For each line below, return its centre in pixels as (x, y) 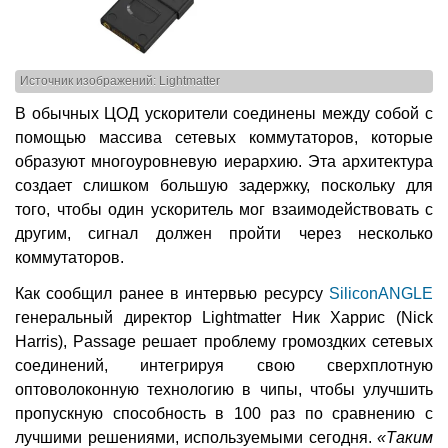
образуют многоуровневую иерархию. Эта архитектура (224, 162)
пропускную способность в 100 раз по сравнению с (224, 414)
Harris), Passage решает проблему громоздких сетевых (224, 342)
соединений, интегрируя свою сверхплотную (224, 366)
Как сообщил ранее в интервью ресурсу (172, 294)
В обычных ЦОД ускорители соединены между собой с (224, 114)
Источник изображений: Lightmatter (120, 81)
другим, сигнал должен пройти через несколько (224, 234)
